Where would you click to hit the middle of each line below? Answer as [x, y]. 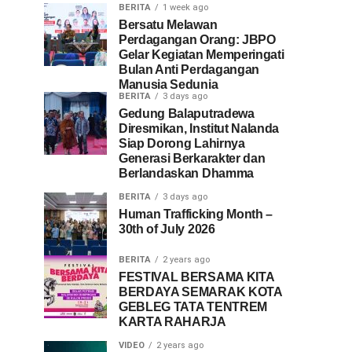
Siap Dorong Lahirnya [182, 143]
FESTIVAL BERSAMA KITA [196, 277]
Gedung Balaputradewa [187, 114]
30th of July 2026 [167, 229]
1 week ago [185, 7]
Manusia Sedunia [169, 84]
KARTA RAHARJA [172, 322]
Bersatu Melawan [168, 25]
